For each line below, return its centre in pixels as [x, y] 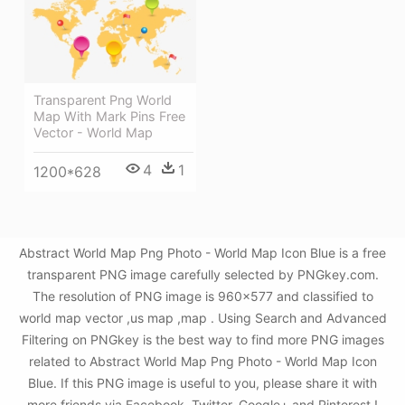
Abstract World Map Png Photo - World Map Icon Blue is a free [202, 253]
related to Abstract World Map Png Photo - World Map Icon [202, 362]
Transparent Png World [103, 99]
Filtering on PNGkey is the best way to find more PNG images [202, 340]
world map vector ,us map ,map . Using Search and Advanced [202, 318]
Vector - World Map [93, 132]
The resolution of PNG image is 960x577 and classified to [202, 297]
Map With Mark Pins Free [109, 116]
